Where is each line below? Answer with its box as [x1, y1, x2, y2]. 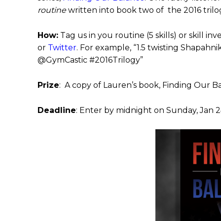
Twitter [48, 43, 76, 52]
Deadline [37, 106, 76, 115]
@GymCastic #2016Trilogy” [37, 55, 143, 65]
